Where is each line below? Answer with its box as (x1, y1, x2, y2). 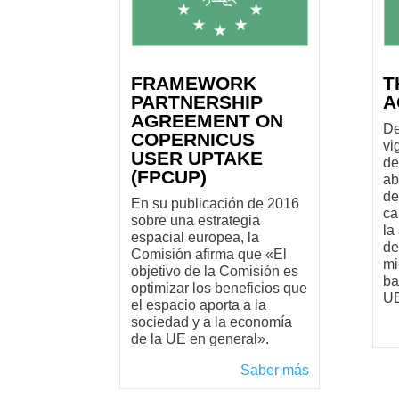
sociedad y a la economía (130, 313, 292, 330)
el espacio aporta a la (130, 297, 266, 313)
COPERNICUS (130, 128, 255, 150)
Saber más (240, 362, 309, 378)
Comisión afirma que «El (130, 246, 287, 262)
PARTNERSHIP (130, 91, 263, 112)
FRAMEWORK (130, 72, 256, 94)
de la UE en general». (130, 330, 269, 346)
